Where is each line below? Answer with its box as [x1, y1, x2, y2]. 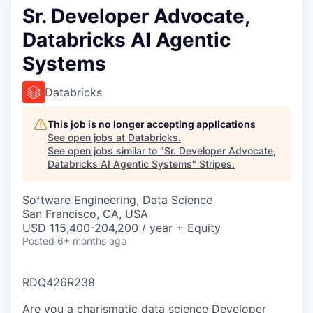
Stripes [199, 158, 232, 170]
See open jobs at [48, 131, 128, 143]
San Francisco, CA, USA [22, 207, 148, 221]
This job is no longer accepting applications [48, 118, 256, 130]
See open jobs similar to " [48, 145, 164, 156]
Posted [22, 235, 54, 247]
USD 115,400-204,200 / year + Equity [22, 221, 221, 235]
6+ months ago [57, 235, 126, 247]
